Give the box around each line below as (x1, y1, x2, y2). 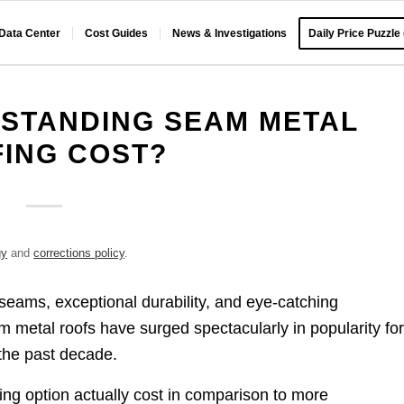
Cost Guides (85, 27, 149, 40)
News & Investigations (172, 27, 288, 40)
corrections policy (33, 246, 125, 260)
